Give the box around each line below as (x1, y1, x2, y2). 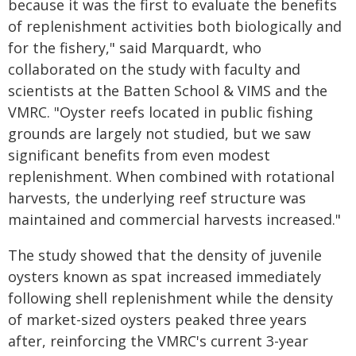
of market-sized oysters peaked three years (8, 310, 307, 329)
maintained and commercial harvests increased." (8, 210, 341, 229)
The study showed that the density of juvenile (8, 246, 322, 265)
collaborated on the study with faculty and (8, 60, 300, 79)
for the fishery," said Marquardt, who (8, 38, 261, 57)
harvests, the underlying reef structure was (8, 188, 306, 207)
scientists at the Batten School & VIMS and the (8, 81, 327, 100)
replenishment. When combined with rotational (8, 167, 335, 186)
